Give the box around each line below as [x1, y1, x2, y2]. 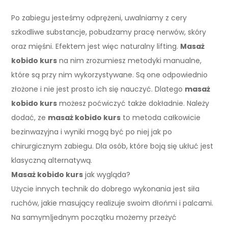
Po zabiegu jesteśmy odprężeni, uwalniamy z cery [11, 12, 187, 23]
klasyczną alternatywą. [11, 155, 93, 165]
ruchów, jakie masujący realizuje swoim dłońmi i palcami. [11, 197, 214, 208]
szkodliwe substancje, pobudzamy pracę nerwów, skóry [11, 26, 207, 37]
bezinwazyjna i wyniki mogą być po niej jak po [11, 126, 173, 137]
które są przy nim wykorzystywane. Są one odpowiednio [11, 69, 208, 80]
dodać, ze [11, 112, 48, 123]
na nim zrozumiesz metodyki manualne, [57, 55, 202, 66]
